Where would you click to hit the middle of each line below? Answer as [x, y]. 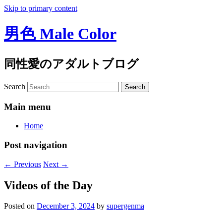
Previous [27, 164]
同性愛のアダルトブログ [71, 64]
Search [15, 86]
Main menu [28, 107]
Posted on [20, 206]
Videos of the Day [48, 185]
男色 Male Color [60, 34]
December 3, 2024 [66, 206]
